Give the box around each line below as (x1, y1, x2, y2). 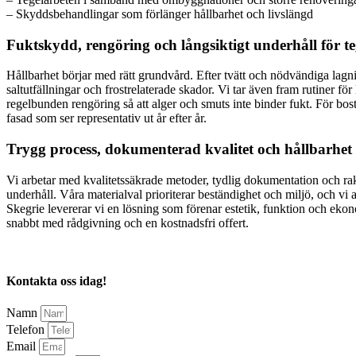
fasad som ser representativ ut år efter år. (6, 111, 207, 126)
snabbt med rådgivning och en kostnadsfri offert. (6, 215, 249, 230)
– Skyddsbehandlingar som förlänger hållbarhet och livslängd (6, 7, 313, 21)
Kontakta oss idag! (6, 274, 106, 288)
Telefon (6, 323, 48, 337)
